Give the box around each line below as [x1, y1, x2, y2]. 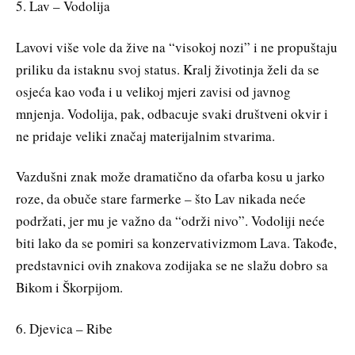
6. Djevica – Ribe [16, 319, 113, 338]
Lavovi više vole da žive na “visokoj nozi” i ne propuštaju [16, 37, 338, 56]
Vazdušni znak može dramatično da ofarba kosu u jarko [16, 167, 325, 186]
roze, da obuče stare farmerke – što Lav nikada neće [16, 189, 306, 208]
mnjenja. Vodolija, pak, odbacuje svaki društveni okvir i [16, 104, 328, 123]
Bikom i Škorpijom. [16, 278, 123, 297]
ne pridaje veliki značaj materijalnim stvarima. [16, 126, 275, 145]
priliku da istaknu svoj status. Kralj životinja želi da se [16, 59, 319, 78]
